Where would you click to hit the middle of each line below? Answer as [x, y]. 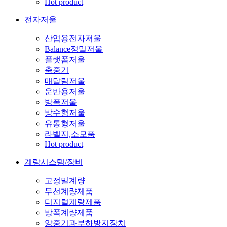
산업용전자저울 [73, 38]
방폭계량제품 [69, 212]
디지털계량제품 [73, 202]
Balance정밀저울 [74, 49]
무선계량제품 [69, 191]
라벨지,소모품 [70, 134]
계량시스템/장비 [54, 162]
